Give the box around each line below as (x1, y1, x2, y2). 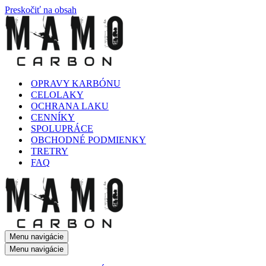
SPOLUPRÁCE (31, 123, 93, 134)
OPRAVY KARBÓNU (31, 78, 121, 88)
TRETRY (31, 146, 68, 156)
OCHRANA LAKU (31, 101, 109, 111)
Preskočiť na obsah (5, 5, 77, 15)
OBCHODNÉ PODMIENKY (31, 135, 146, 145)
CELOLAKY (31, 90, 84, 100)
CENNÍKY (31, 112, 75, 122)
